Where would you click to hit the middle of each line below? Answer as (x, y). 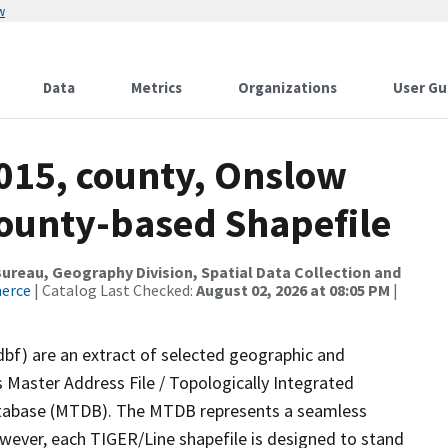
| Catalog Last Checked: (113, 290)
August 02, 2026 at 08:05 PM (293, 290)
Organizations (287, 87)
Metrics (156, 87)
